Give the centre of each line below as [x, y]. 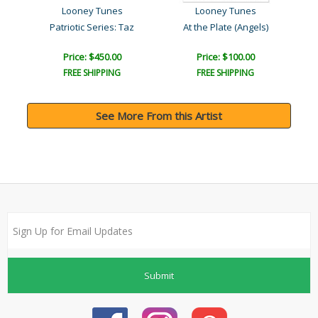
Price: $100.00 [225, 57]
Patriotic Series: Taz [92, 27]
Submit [159, 275]
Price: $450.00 [92, 57]
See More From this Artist [159, 116]
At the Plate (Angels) [225, 27]
